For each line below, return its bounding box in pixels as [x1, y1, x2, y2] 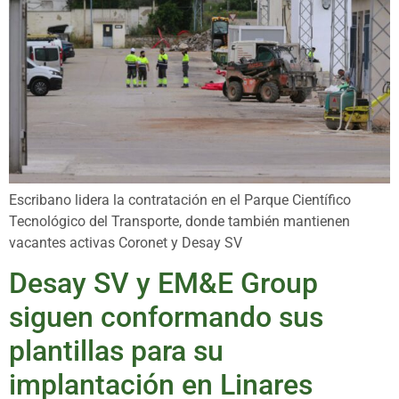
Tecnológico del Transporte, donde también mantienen [9, 212, 350, 230]
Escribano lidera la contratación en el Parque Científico [9, 191, 351, 208]
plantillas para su [9, 333, 224, 368]
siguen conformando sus [9, 299, 323, 334]
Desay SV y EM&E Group [9, 265, 318, 300]
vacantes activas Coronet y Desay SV [9, 233, 242, 251]
